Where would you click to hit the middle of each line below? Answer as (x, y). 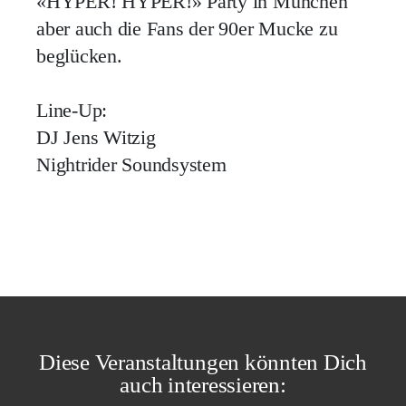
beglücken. (79, 56)
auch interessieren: (203, 384)
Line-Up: (72, 110)
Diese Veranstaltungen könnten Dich (203, 362)
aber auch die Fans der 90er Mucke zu (187, 29)
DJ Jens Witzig (96, 137)
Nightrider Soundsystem (131, 164)
